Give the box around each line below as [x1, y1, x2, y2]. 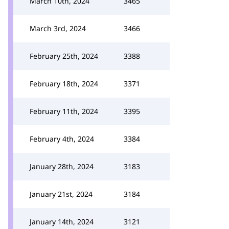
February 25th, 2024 [30, 51, 98, 61]
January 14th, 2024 [30, 217, 94, 226]
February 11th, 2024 [30, 106, 98, 116]
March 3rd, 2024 [30, 24, 86, 33]
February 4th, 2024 [30, 134, 94, 144]
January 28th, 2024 [30, 162, 94, 171]
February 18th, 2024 [30, 79, 98, 88]
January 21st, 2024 [30, 189, 93, 199]
